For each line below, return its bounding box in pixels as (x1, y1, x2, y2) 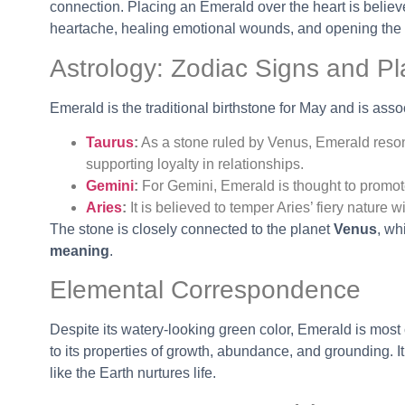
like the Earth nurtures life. (50, 365, 216, 381)
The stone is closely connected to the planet (50, 221, 334, 237)
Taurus (86, 134, 134, 150)
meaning (50, 242, 109, 259)
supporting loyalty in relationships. (86, 155, 304, 172)
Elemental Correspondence (50, 276, 361, 305)
